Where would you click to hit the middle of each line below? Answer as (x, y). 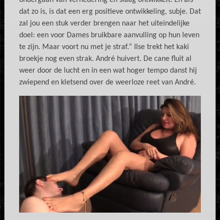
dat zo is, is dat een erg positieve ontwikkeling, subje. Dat (110, 12)
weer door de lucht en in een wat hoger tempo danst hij (108, 71)
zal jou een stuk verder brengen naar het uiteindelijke (104, 24)
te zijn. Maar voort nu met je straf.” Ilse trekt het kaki (104, 47)
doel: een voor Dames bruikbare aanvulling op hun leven (109, 36)
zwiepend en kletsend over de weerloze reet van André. (107, 83)
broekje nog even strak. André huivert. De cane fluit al (105, 59)
